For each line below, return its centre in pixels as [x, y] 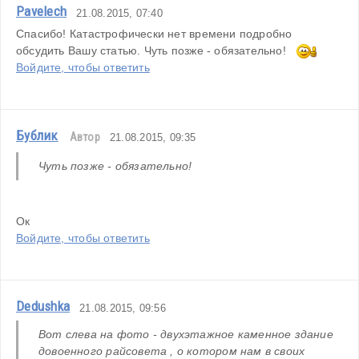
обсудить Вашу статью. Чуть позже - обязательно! [156, 50]
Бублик [37, 135]
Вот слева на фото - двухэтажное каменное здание [186, 334]
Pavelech [42, 11]
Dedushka [43, 306]
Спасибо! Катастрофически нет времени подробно [154, 33]
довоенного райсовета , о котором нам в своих [172, 351]
